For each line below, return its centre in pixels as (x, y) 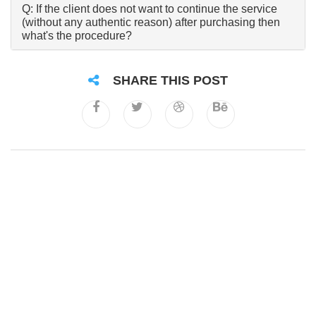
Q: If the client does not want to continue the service (150, 9)
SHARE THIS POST (170, 80)
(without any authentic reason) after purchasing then (151, 22)
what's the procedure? (77, 36)
